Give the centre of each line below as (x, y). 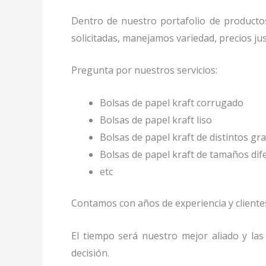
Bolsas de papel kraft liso (156, 120)
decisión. (91, 253)
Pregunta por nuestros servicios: (145, 70)
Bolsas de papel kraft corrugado (172, 102)
